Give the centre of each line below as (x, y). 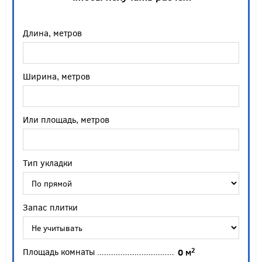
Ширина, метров (56, 76)
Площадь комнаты (59, 252)
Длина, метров (52, 33)
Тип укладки (48, 163)
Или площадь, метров (66, 120)
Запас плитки (50, 207)
